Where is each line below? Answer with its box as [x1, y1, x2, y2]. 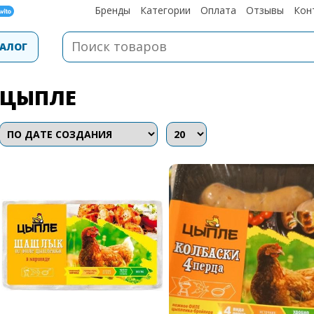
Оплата [200, 4, 236, 17]
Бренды [95, 4, 130, 17]
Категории [140, 4, 191, 17]
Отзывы [246, 4, 284, 17]
